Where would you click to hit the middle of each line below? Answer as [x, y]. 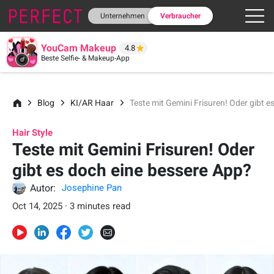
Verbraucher [180, 16]
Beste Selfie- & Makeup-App [86, 58]
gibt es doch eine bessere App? [132, 170]
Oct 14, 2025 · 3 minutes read [71, 206]
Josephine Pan [92, 188]
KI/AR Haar [92, 103]
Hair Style [32, 133]
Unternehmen [122, 16]
